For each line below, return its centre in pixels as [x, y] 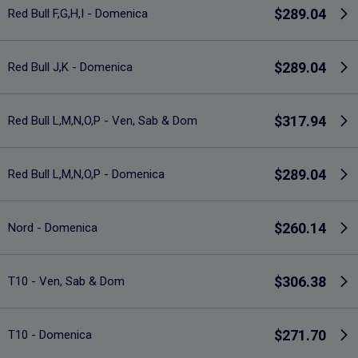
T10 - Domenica [50, 334]
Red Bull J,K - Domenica [70, 67]
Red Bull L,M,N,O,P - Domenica [86, 174]
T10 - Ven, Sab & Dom [66, 281]
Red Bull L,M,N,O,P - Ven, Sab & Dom [103, 120]
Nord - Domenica [53, 227]
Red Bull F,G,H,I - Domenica [78, 13]
